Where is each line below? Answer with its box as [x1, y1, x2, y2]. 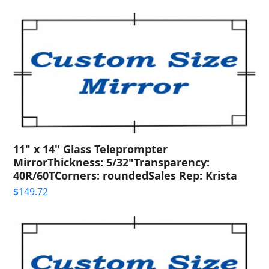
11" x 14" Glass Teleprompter [13, 141, 168, 156]
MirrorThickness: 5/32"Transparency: [13, 154, 210, 169]
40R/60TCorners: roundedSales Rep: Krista [13, 168, 238, 183]
